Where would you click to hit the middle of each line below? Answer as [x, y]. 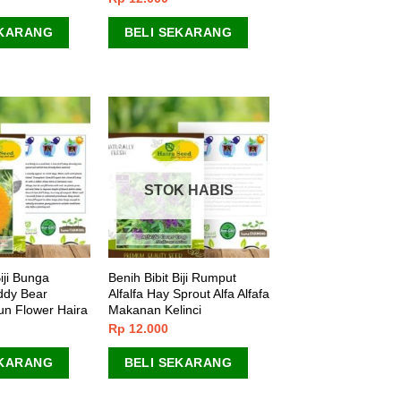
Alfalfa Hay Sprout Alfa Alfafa [188, 294]
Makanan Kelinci [154, 310]
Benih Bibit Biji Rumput [172, 278]
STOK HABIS [189, 190]
